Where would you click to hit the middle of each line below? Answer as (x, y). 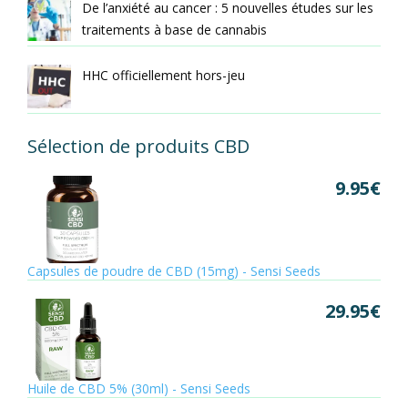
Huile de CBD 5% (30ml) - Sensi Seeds (139, 389)
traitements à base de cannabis (174, 29)
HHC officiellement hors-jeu (163, 75)
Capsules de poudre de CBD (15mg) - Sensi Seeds (174, 271)
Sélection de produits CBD (138, 146)
